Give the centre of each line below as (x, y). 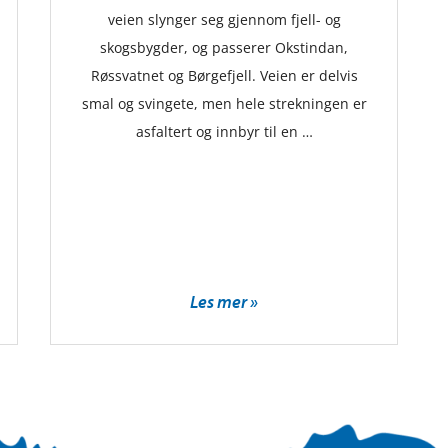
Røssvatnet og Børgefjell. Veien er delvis (224, 76)
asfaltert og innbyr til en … (224, 132)
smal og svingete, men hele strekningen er (224, 104)
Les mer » (224, 302)
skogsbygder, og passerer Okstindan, (224, 48)
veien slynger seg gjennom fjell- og (224, 20)
